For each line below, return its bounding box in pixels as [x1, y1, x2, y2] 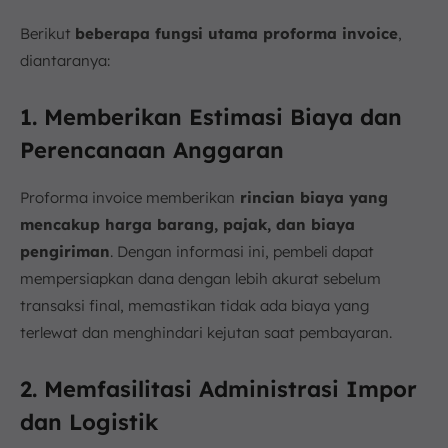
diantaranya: [20, 50, 110, 70]
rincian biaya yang [235, 187, 388, 207]
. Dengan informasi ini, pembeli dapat [110, 241, 374, 261]
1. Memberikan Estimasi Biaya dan [20, 102, 402, 131]
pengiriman [20, 241, 110, 261]
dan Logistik [20, 407, 158, 436]
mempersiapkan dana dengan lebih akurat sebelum [20, 268, 381, 288]
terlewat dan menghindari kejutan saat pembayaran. [20, 322, 392, 342]
